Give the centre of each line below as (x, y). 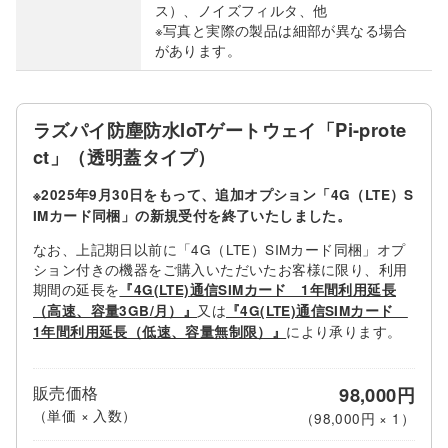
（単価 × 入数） (85, 414)
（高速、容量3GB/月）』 (115, 311)
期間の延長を (76, 289)
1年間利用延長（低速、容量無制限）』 (160, 332)
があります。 (197, 50)
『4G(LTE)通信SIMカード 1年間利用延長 (258, 290)
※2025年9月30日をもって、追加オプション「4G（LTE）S (223, 194)
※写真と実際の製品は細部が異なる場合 (281, 30)
